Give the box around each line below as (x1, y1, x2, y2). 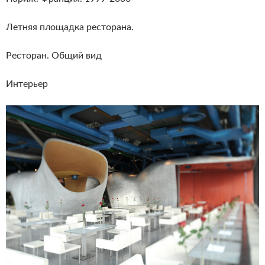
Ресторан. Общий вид (6, 51, 102, 60)
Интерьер (6, 79, 48, 89)
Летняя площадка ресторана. (6, 22, 134, 32)
